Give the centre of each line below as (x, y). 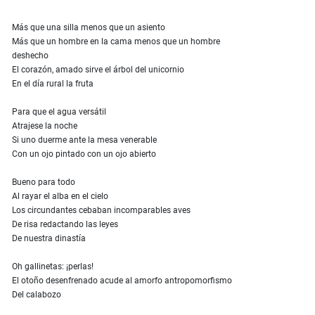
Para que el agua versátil (59, 111)
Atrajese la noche (45, 126)
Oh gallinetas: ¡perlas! (53, 266)
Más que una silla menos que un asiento (89, 27)
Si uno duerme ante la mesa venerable (84, 140)
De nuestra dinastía (49, 238)
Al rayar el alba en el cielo (60, 196)
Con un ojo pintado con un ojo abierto (84, 154)
